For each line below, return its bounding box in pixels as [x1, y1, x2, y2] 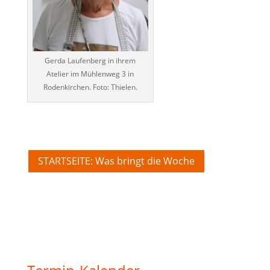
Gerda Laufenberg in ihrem [45, 55, 136, 66]
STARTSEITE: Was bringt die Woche [37, 154, 195, 168]
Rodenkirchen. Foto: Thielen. [43, 82, 137, 92]
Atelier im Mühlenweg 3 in [46, 69, 134, 79]
